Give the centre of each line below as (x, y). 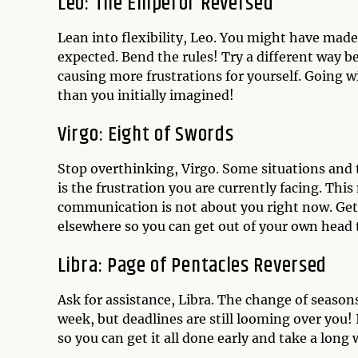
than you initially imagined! (146, 95)
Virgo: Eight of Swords (146, 134)
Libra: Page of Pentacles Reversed (193, 265)
